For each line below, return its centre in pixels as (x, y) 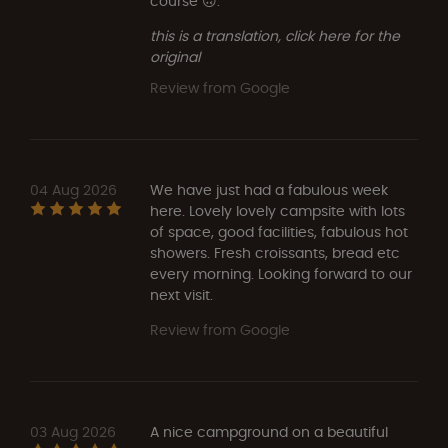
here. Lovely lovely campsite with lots (277, 210)
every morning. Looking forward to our (281, 273)
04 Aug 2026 (73, 189)
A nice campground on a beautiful (269, 431)
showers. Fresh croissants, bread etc (275, 252)
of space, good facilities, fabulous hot (279, 231)
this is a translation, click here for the (275, 35)
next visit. (181, 294)
